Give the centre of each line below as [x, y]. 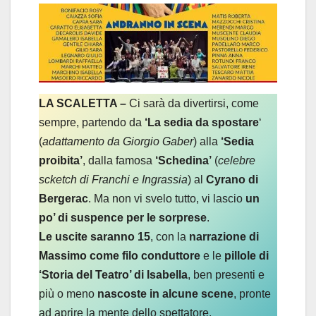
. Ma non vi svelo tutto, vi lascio [167, 199]
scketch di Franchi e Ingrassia [113, 180]
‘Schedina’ [183, 161]
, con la [170, 237]
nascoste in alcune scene [165, 294]
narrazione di [224, 237]
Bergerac [63, 199]
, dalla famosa [119, 161]
